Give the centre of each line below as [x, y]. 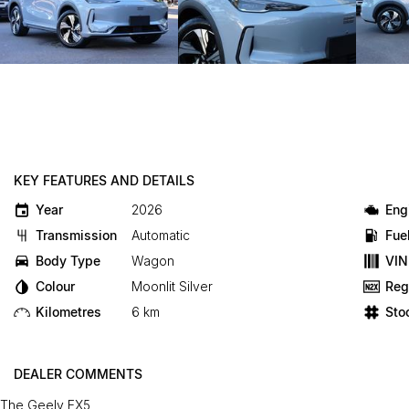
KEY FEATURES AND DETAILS [104, 180]
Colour [55, 286]
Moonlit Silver [172, 286]
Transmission [76, 235]
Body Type [68, 261]
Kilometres [68, 312]
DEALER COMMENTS [78, 374]
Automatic [161, 235]
